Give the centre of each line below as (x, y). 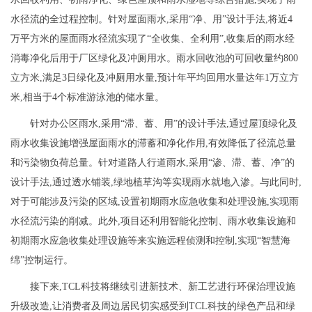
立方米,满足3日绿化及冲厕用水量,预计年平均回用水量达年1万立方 (155, 78)
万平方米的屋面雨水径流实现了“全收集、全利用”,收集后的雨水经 (153, 39)
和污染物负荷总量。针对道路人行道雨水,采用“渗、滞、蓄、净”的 (153, 163)
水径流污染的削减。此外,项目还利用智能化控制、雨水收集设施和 (153, 221)
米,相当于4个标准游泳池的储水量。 (87, 97)
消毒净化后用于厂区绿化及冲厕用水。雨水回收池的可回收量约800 (154, 58)
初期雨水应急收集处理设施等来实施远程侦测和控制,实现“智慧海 (150, 241)
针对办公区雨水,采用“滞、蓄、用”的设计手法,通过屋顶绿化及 (164, 124)
